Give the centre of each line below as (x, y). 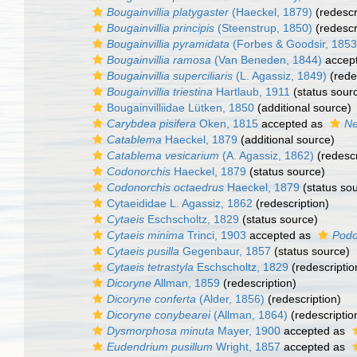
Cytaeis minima (145, 235)
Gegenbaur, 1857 (225, 251)
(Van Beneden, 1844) (267, 60)
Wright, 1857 (247, 347)
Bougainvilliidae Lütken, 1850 (180, 108)
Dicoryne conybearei (159, 315)
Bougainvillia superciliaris (170, 76)
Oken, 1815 (227, 124)
